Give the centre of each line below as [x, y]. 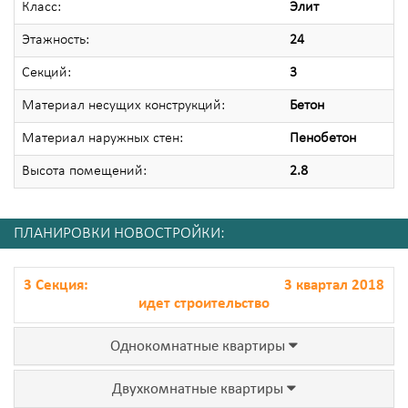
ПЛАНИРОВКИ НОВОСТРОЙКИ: [119, 234]
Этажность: [56, 40]
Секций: [46, 72]
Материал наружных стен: [102, 138]
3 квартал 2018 [334, 286]
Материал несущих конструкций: [123, 105]
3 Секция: [56, 286]
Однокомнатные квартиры [199, 347]
